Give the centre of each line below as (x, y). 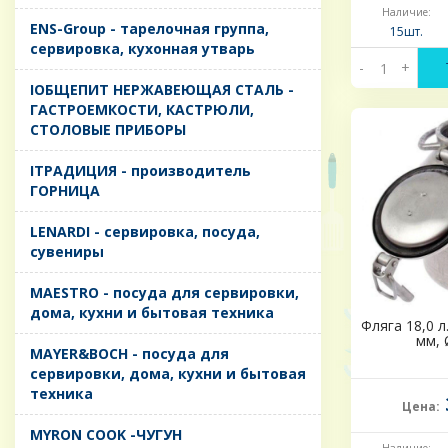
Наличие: (406, 12)
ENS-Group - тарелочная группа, (149, 29)
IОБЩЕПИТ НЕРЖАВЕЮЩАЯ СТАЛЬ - (162, 90)
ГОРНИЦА (65, 191)
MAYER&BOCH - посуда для (129, 354)
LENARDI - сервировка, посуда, (145, 232)
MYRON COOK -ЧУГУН (106, 435)
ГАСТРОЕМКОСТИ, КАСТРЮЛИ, (142, 110)
